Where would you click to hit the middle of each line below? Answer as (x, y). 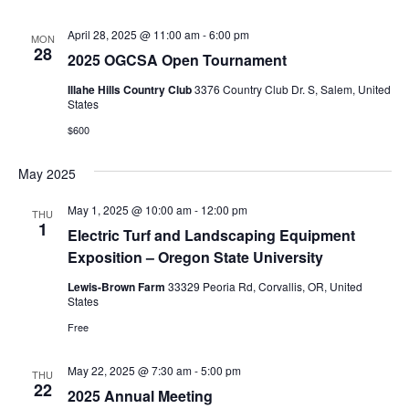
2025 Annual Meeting (140, 395)
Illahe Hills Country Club (131, 89)
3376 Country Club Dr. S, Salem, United (292, 89)
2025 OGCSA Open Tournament (177, 59)
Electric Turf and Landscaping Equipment (211, 235)
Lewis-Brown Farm (117, 286)
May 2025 (47, 173)
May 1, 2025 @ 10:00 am (129, 209)
